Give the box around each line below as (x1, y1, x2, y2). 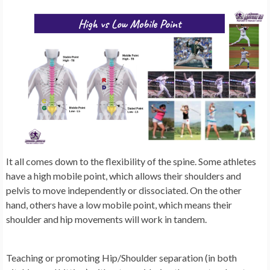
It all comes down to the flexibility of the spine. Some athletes (6, 155, 256, 167)
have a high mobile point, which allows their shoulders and (6, 169, 241, 181)
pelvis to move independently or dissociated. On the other (6, 184, 242, 196)
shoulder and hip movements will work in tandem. (6, 213, 207, 225)
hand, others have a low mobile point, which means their (6, 198, 232, 210)
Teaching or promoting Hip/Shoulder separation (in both (6, 251, 237, 263)
